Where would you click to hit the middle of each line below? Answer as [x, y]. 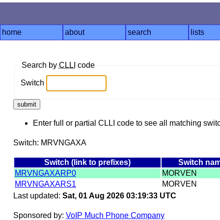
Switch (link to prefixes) [87, 162]
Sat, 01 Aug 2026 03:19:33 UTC [119, 195]
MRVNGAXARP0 [45, 173]
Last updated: [38, 195]
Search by [40, 65]
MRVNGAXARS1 [45, 184]
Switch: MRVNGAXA [50, 142]
